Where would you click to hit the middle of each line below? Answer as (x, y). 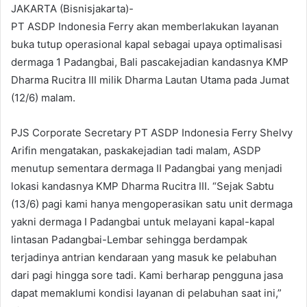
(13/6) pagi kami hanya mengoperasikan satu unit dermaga (152, 204)
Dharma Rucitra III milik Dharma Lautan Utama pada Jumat (150, 79)
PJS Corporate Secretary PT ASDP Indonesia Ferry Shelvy (152, 132)
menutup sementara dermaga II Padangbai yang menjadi (147, 168)
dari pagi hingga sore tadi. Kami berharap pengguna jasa (147, 275)
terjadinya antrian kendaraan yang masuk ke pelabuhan (144, 257)
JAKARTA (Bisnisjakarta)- (72, 8)
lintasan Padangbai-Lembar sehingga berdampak (129, 239)
